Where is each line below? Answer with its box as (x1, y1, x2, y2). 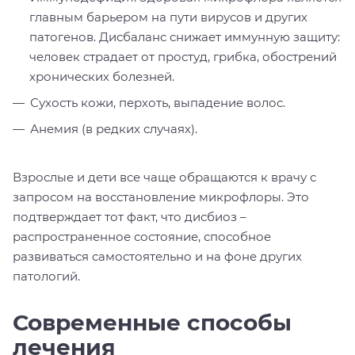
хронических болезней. (29, 68, 174, 84)
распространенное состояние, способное (13, 228, 271, 244)
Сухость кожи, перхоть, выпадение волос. (30, 94, 285, 110)
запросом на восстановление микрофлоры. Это (13, 189, 309, 204)
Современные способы (13, 308, 292, 336)
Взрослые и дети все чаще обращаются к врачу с (13, 169, 316, 185)
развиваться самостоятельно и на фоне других (13, 248, 302, 264)
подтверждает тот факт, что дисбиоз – (13, 208, 246, 224)
